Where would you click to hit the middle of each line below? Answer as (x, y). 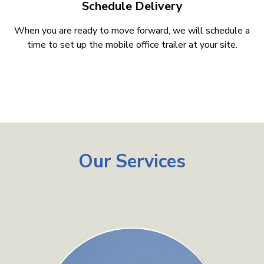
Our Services (132, 161)
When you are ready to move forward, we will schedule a (132, 31)
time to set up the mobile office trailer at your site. (132, 45)
